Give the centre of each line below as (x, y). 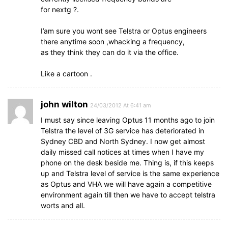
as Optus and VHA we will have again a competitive (126, 184)
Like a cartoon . (66, 74)
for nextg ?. (60, 9)
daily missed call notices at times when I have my (122, 152)
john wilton (64, 104)
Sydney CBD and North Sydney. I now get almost (123, 141)
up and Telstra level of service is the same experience (130, 173)
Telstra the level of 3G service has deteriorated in (122, 131)
